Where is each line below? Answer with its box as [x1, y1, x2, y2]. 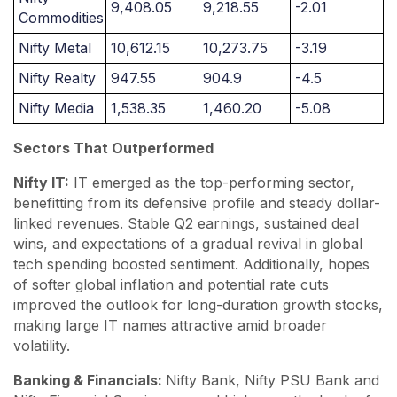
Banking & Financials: [13, 371, 166, 389]
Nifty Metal [19, 39, 91, 57]
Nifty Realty [19, 69, 96, 87]
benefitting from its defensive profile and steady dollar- [13, 194, 380, 212]
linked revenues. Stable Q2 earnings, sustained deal [13, 214, 359, 232]
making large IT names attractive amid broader [13, 316, 327, 334]
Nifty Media [19, 99, 94, 117]
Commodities [19, 9, 104, 27]
